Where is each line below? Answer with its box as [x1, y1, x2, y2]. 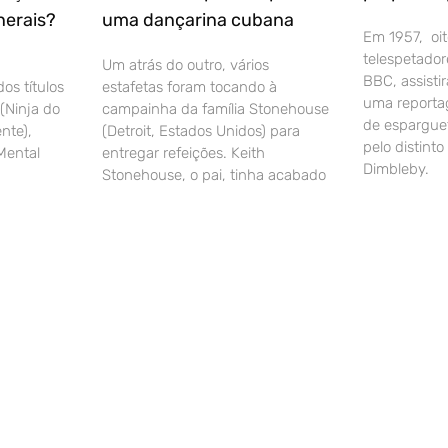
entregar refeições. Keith [102, 144, 266, 163]
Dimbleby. [362, 160, 429, 179]
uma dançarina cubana [102, 9, 295, 32]
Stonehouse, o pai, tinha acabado [102, 166, 327, 185]
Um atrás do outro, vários [102, 56, 270, 75]
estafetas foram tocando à [102, 78, 278, 97]
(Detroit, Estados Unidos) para [102, 122, 301, 141]
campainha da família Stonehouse [102, 100, 330, 119]
